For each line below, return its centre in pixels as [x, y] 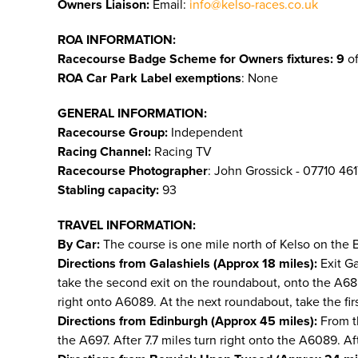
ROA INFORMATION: [117, 40]
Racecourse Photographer [133, 171]
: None [260, 78]
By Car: [80, 245]
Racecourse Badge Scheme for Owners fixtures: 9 [201, 59]
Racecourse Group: [114, 133]
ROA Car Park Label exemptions [149, 78]
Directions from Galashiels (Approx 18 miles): [187, 264]
